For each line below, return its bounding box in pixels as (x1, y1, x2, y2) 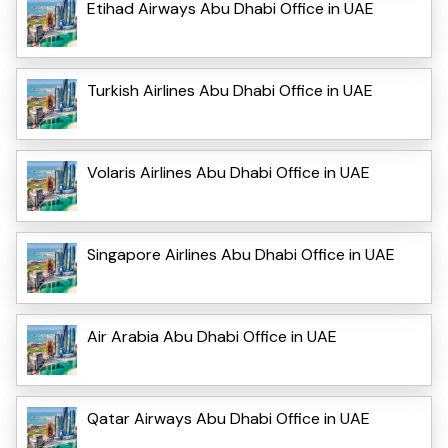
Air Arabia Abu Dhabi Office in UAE (87, 325, 337, 347)
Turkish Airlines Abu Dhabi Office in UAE (87, 79, 373, 101)
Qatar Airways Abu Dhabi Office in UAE (87, 407, 370, 429)
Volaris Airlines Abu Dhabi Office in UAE (87, 161, 370, 183)
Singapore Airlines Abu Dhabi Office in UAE (87, 243, 395, 265)
